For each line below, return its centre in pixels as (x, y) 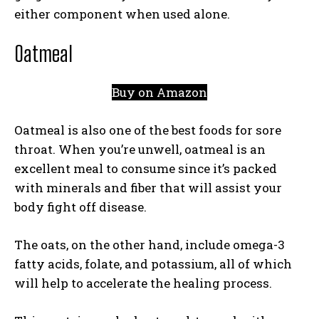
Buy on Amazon (159, 92)
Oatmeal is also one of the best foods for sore (148, 130)
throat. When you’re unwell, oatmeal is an (140, 149)
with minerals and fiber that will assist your (148, 188)
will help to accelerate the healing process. (145, 283)
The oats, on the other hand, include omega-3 (150, 245)
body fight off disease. (82, 207)
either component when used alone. (122, 14)
